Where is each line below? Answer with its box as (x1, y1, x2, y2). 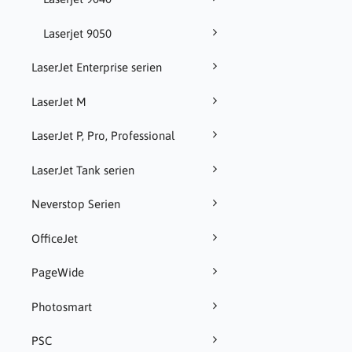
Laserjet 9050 (43, 26, 112, 40)
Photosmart (31, 299, 92, 313)
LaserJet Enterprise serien (31, 60, 162, 75)
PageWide (31, 266, 84, 280)
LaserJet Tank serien (31, 163, 134, 177)
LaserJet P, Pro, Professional (31, 129, 174, 143)
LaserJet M (31, 94, 86, 108)
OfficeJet (31, 231, 78, 245)
